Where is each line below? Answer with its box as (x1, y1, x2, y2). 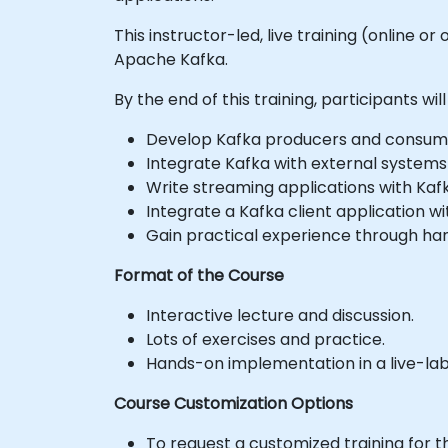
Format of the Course (114, 263, 284, 287)
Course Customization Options (114, 391, 353, 415)
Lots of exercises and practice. (146, 327, 385, 351)
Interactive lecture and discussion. (146, 303, 414, 327)
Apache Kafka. (114, 47, 228, 71)
